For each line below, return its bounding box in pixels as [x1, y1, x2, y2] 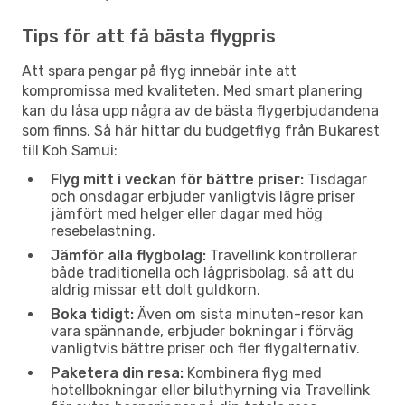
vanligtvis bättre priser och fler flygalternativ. [51, 339, 360, 357]
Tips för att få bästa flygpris [22, 24, 276, 47]
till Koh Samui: [22, 141, 118, 159]
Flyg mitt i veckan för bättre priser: [51, 170, 304, 188]
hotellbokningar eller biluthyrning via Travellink [51, 381, 370, 399]
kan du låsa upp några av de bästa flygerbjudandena [22, 101, 379, 119]
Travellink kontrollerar [206, 246, 357, 264]
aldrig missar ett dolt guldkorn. [51, 280, 260, 298]
